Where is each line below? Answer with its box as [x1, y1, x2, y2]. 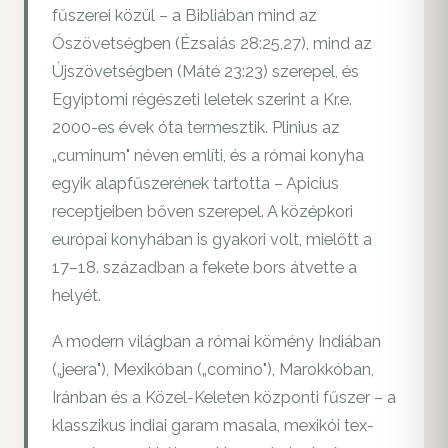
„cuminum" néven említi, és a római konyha [52, 146, 364, 166]
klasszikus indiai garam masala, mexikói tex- [52, 416, 374, 436]
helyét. [52, 286, 101, 306]
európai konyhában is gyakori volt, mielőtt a [52, 230, 372, 250]
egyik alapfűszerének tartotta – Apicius [52, 174, 339, 194]
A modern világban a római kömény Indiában [52, 332, 381, 352]
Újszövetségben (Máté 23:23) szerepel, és [52, 62, 359, 82]
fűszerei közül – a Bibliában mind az [52, 6, 317, 26]
